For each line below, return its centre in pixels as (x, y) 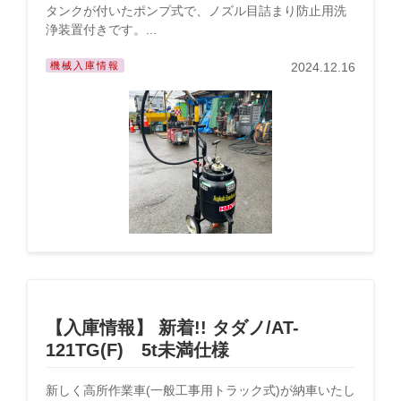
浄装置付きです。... (101, 30)
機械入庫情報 (85, 65)
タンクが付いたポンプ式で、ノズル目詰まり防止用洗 (196, 11)
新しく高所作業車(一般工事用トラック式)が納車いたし (200, 390)
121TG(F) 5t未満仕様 (137, 350)
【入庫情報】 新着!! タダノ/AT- (172, 328)
